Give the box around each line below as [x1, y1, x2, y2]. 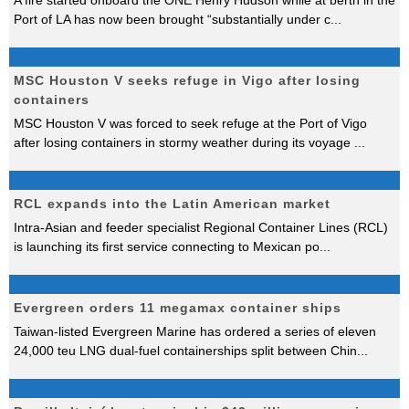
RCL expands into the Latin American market [14, 196, 330, 211]
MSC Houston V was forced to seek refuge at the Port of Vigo [14, 116, 367, 131]
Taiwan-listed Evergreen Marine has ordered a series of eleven [14, 324, 376, 339]
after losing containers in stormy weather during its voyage [14, 135, 354, 150]
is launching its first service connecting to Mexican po [14, 239, 320, 254]
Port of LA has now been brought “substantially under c [14, 12, 330, 26]
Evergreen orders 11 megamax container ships [14, 300, 341, 315]
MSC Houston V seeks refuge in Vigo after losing [14, 73, 361, 88]
